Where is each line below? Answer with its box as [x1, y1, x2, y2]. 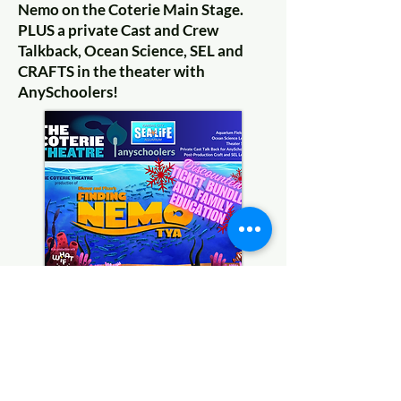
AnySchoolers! [18, 82, 118, 102]
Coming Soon [100, 348, 183, 363]
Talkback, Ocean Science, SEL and [18, 41, 243, 61]
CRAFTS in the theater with [18, 62, 205, 81]
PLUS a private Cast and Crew [18, 21, 218, 40]
